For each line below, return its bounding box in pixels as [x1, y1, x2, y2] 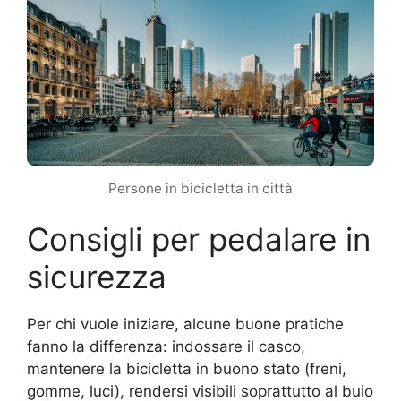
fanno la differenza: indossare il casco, [27, 337, 305, 355]
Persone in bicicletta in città [108, 179, 293, 197]
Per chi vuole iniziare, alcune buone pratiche [27, 314, 344, 333]
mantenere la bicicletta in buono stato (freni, [27, 359, 346, 378]
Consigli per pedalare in [27, 219, 371, 258]
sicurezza [27, 257, 166, 295]
